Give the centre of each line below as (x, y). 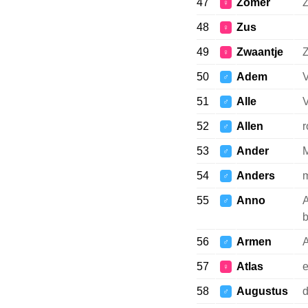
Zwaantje (260, 52)
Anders (255, 176)
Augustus (262, 291)
